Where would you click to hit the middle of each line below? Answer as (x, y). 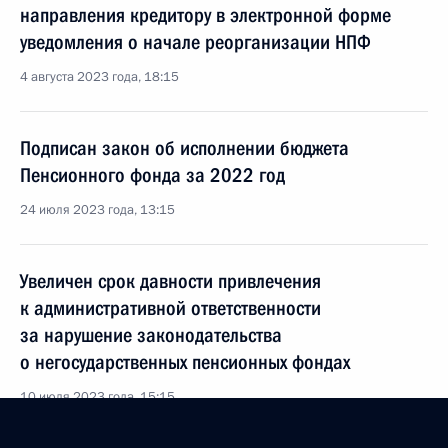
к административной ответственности (170, 308)
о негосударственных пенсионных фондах (185, 362)
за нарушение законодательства (151, 335)
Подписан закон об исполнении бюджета (184, 148)
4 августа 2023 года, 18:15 (99, 77)
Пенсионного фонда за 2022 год (152, 175)
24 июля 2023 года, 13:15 (97, 210)
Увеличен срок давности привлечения (170, 281)
